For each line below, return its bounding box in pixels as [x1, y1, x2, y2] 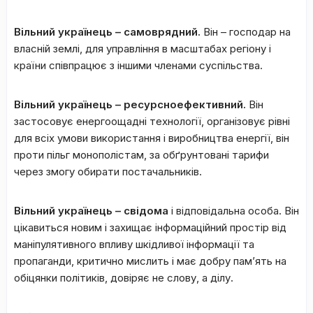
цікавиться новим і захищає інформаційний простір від [14, 220, 286, 234]
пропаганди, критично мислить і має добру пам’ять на [14, 254, 286, 268]
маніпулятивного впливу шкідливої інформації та [14, 237, 254, 251]
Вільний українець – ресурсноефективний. [14, 97, 249, 111]
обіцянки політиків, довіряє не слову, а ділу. [14, 270, 233, 284]
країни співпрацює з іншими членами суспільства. [14, 58, 263, 72]
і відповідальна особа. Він [171, 203, 299, 217]
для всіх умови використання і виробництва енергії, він [14, 131, 289, 145]
